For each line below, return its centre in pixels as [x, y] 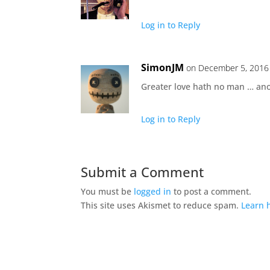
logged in [153, 191]
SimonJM [163, 67]
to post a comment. [212, 191]
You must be [108, 191]
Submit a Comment [143, 171]
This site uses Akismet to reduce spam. [161, 205]
